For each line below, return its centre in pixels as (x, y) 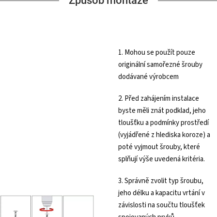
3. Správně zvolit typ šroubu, (161, 181)
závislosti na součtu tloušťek (162, 205)
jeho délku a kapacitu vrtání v (162, 193)
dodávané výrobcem (148, 77)
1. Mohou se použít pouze (157, 53)
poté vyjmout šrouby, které (159, 147)
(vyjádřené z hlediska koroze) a (164, 135)
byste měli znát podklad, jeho (162, 111)
